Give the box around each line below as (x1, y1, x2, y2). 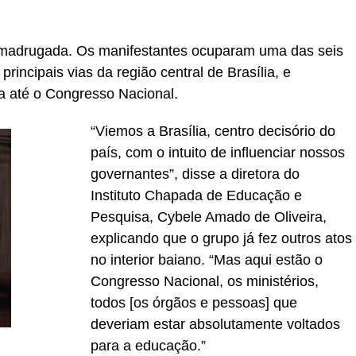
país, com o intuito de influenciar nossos (91, 145, 345, 161)
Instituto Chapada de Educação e (91, 188, 302, 203)
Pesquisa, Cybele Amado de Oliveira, (91, 209, 327, 225)
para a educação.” (91, 338, 206, 354)
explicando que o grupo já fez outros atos (91, 230, 352, 246)
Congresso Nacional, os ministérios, (91, 273, 319, 289)
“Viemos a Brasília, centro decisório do (91, 123, 335, 139)
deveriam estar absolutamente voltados (91, 316, 340, 332)
